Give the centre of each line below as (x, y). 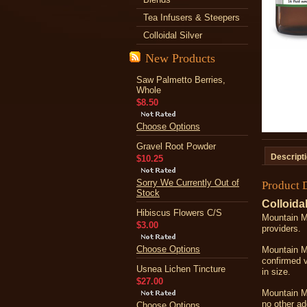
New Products (180, 58)
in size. (278, 272)
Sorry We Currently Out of (188, 183)
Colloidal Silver (173, 35)
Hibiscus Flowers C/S (179, 213)
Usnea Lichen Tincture (181, 269)
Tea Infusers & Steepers (192, 17)
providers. (283, 229)
